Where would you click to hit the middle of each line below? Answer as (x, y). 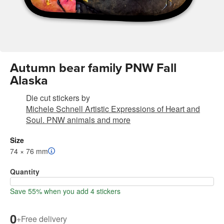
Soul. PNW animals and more (78, 120)
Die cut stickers (53, 98)
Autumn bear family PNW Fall (93, 68)
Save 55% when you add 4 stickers (65, 191)
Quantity (25, 172)
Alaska (29, 81)
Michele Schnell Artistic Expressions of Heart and (113, 109)
